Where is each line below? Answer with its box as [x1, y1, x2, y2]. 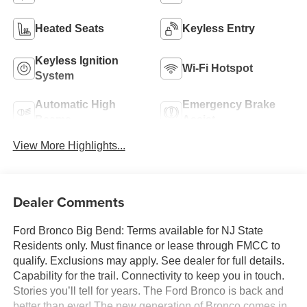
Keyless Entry [182, 23, 255, 35]
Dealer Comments [12, 191, 125, 212]
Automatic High [34, 99, 116, 111]
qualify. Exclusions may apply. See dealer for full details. [12, 254, 284, 267]
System [34, 70, 74, 82]
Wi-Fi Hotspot [182, 62, 253, 75]
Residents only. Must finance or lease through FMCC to [12, 239, 280, 251]
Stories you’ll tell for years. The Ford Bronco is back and [12, 284, 284, 297]
